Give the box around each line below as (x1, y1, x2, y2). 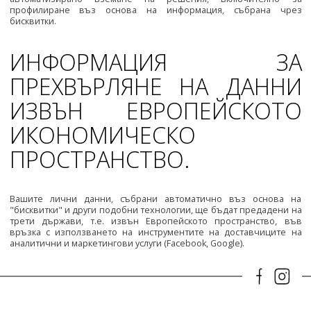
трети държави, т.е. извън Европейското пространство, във (9, 215, 302, 228)
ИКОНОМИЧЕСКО (9, 119, 196, 150)
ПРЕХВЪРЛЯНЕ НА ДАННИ (9, 70, 302, 101)
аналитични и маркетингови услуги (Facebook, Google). (9, 237, 244, 250)
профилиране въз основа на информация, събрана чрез (9, 4, 302, 17)
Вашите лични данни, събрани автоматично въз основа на (9, 193, 302, 205)
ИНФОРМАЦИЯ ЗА (9, 46, 302, 77)
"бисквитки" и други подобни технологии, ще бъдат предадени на (9, 204, 302, 217)
